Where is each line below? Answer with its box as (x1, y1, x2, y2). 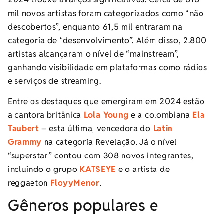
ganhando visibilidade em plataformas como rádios (8, 62, 207, 73)
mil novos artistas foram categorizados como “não (8, 7, 204, 18)
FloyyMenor (50, 177, 100, 188)
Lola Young (83, 109, 129, 120)
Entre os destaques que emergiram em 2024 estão (8, 95, 205, 107)
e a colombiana (128, 109, 193, 120)
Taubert (8, 123, 39, 134)
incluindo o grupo (8, 163, 80, 174)
